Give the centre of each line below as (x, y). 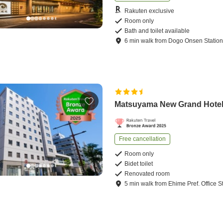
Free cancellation (143, 139)
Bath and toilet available (157, 31)
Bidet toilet (139, 164)
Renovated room (147, 174)
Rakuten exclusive (150, 11)
